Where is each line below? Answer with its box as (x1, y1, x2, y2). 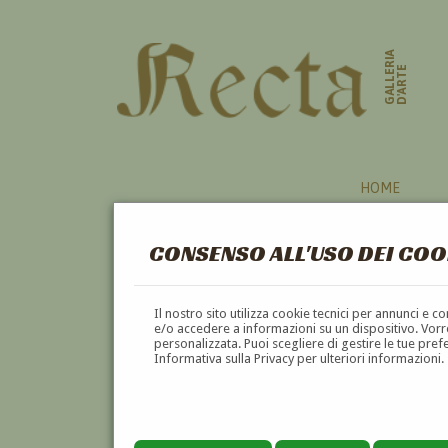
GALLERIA (383, 48, 398, 106)
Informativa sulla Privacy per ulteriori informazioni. (154, 350, 445, 366)
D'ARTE (395, 64, 410, 106)
